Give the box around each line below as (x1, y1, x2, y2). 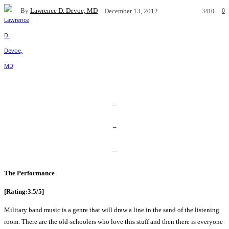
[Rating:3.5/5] (4, 188, 44, 196)
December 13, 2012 (104, 7, 158, 15)
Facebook (25, 39, 53, 48)
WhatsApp (182, 39, 211, 48)
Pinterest (123, 39, 149, 48)
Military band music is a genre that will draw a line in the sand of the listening (4, 206, 219, 214)
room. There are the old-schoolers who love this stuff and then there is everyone (4, 218, 223, 226)
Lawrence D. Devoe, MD (30, 7, 98, 15)
